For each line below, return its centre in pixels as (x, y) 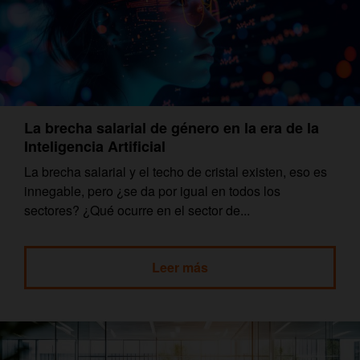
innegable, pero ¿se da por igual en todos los (152, 190)
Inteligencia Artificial (95, 146)
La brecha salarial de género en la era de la (172, 127)
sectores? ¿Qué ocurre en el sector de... (137, 210)
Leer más (180, 267)
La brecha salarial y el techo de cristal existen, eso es (176, 171)
